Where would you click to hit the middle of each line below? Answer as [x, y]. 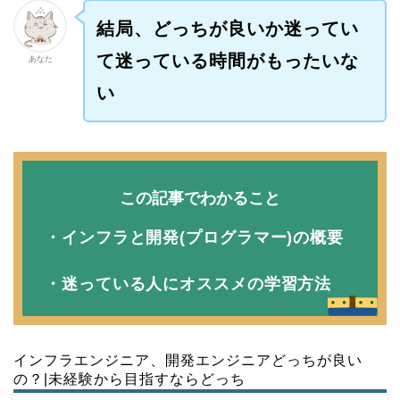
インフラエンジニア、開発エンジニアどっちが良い [188, 360]
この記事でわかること [200, 198]
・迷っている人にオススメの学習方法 [188, 283]
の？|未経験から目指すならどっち [129, 379]
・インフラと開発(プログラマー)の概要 [195, 237]
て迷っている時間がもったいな [227, 60]
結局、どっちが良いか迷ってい [227, 28]
